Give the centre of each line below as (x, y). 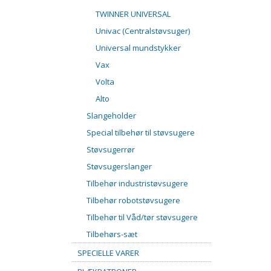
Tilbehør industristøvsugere (137, 184)
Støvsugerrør (111, 150)
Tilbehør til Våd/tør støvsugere (142, 217)
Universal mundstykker (138, 48)
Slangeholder (111, 116)
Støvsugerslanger (119, 167)
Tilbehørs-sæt (112, 234)
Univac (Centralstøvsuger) (143, 31)
